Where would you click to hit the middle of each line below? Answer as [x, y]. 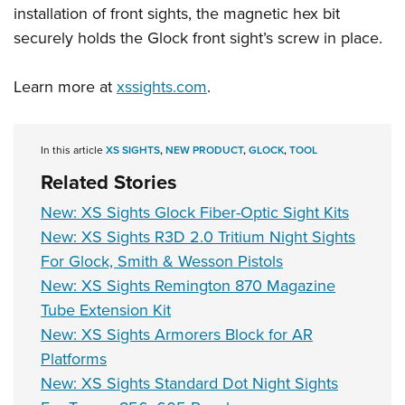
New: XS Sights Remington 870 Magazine [188, 286]
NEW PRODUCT [204, 151]
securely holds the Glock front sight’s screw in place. [198, 38]
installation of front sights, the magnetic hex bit [177, 14]
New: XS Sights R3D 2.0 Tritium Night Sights [198, 237]
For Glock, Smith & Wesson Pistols [162, 262]
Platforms [74, 359]
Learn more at [65, 87]
